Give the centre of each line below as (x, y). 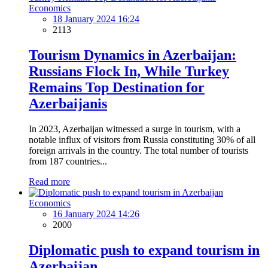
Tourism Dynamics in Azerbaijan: (133, 55)
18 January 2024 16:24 (96, 19)
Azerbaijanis (68, 104)
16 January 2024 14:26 (96, 214)
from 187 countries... (68, 161)
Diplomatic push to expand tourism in (144, 250)
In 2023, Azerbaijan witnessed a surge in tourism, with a (135, 129)
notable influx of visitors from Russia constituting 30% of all (142, 139)
